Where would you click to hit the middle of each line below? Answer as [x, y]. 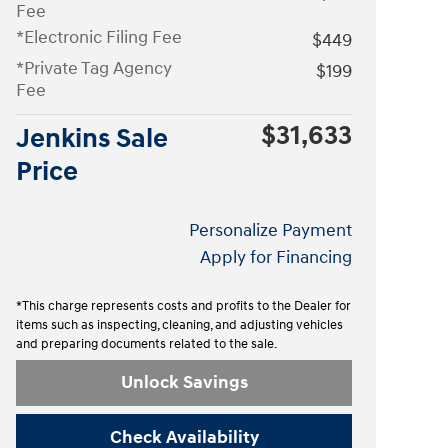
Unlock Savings [184, 383]
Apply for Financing [276, 257]
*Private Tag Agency [94, 68]
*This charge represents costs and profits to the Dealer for [183, 305]
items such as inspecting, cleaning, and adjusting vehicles [179, 324]
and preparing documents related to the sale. [146, 343]
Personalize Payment [270, 230]
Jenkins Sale [92, 138]
